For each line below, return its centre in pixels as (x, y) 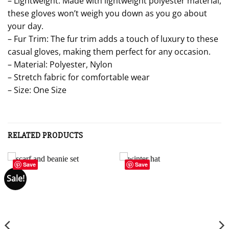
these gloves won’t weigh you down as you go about (107, 13)
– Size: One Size (37, 90)
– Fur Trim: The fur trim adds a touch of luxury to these (113, 39)
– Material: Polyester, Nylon (60, 64)
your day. (26, 26)
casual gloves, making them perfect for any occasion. (109, 51)
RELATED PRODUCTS (45, 135)
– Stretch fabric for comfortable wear (79, 77)
